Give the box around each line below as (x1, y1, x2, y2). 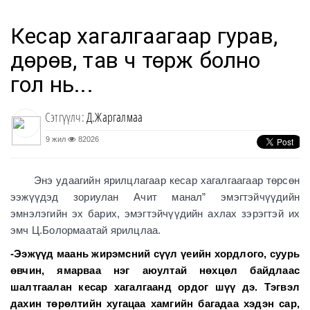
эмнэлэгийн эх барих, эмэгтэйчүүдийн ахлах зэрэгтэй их (10, 208, 300, 219)
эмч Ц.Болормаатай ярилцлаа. (10, 224, 161, 236)
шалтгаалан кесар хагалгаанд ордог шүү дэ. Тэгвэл (10, 281, 300, 293)
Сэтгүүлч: (45, 109, 86, 125)
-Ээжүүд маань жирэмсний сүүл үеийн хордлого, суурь (10, 248, 300, 259)
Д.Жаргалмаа (86, 109, 143, 125)
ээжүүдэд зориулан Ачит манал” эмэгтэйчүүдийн (10, 191, 300, 203)
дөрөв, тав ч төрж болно (10, 47, 261, 73)
